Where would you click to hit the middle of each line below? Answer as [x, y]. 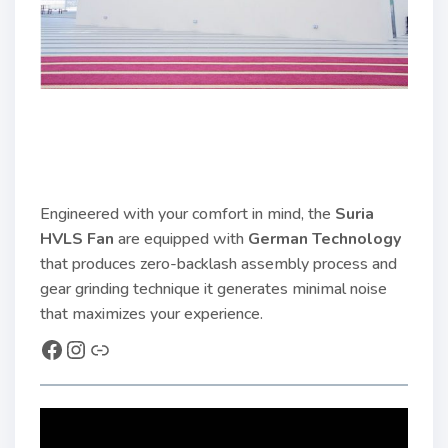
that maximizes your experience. [151, 314]
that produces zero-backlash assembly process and [218, 264]
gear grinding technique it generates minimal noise [213, 289]
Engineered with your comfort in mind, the [187, 214]
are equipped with [181, 239]
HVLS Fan [77, 239]
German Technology [324, 239]
